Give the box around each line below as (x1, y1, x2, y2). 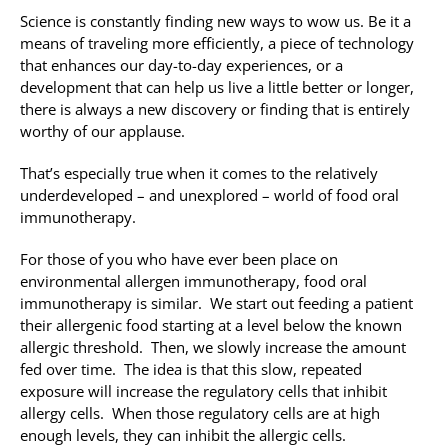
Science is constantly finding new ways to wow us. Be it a (20, 11, 411, 32)
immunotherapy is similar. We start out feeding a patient (20, 293, 413, 314)
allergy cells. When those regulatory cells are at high (20, 403, 380, 424)
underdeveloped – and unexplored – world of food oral (20, 185, 399, 206)
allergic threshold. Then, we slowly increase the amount (20, 337, 406, 358)
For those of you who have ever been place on (20, 249, 338, 270)
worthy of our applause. (20, 121, 185, 142)
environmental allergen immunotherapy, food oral (20, 271, 367, 292)
